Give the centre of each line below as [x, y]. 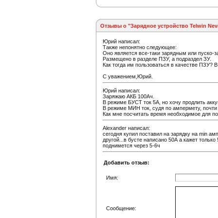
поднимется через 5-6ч [131, 145]
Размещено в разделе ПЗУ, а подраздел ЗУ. [157, 59]
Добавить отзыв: [127, 163]
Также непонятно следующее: [140, 47]
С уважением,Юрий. [128, 76]
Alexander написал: [126, 128]
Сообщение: [121, 208]
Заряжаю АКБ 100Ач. [128, 96]
